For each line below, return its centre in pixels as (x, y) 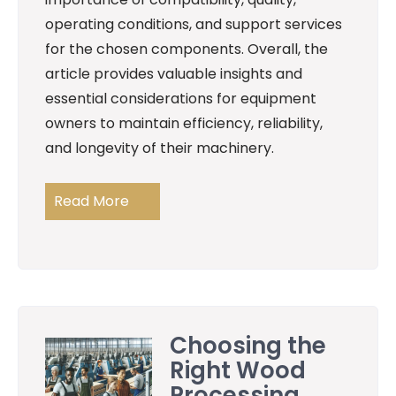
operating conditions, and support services (194, 25)
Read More (91, 202)
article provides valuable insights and (174, 74)
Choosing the (248, 345)
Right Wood (238, 370)
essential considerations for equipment (181, 99)
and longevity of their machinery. (160, 148)
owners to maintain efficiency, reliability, (184, 124)
